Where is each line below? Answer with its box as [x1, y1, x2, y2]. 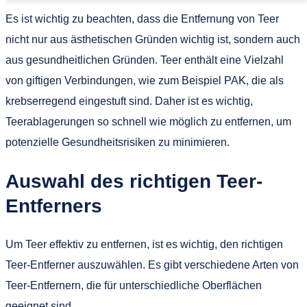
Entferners [5, 195, 102, 217]
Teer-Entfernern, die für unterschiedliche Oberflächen [5, 279, 262, 291]
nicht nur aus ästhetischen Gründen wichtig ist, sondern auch [5, 34, 300, 46]
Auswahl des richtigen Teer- [5, 170, 262, 192]
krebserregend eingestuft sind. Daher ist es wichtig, [5, 95, 253, 108]
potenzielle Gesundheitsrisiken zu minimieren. [5, 136, 230, 149]
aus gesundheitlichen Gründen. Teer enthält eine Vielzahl [5, 54, 284, 66]
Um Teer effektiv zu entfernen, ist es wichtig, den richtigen [5, 238, 283, 250]
